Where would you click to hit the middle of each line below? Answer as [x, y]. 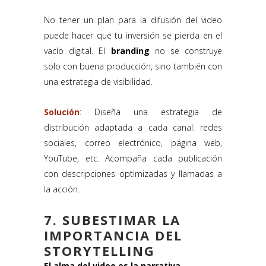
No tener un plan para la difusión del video [133, 20]
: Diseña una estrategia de [151, 112]
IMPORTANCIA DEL [113, 235]
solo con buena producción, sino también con [133, 66]
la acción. [62, 189]
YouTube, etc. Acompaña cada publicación [133, 159]
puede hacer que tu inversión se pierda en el [133, 36]
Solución [62, 112]
